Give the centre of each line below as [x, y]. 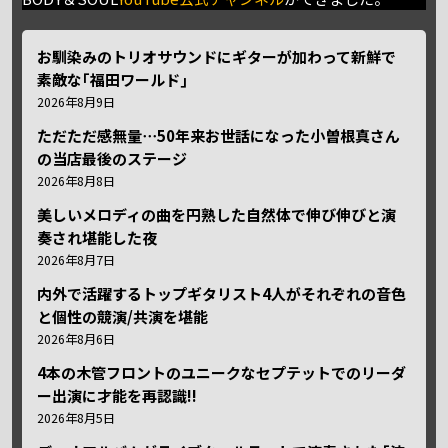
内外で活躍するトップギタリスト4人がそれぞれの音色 [222, 293]
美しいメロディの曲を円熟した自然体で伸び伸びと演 [217, 214]
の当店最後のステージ [112, 158]
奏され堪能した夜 [97, 237]
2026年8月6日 [76, 338]
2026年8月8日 [76, 180]
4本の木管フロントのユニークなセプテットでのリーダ [222, 372]
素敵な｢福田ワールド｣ [113, 79]
